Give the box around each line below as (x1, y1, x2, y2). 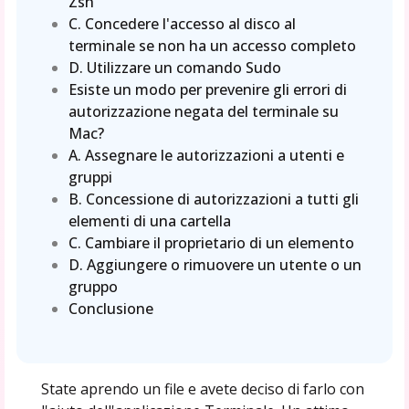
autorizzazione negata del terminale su (68, 100, 340, 121)
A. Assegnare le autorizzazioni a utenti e (68, 144, 345, 165)
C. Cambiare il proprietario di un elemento (68, 232, 355, 253)
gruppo (68, 276, 119, 297)
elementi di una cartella (68, 210, 232, 231)
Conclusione (68, 298, 154, 319)
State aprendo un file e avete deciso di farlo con (40, 378, 364, 399)
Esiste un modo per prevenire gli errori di (68, 79, 348, 100)
